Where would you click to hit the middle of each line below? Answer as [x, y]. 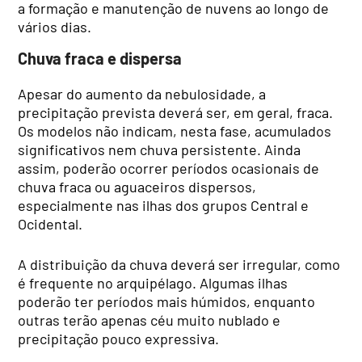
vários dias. [55, 26]
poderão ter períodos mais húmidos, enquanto [167, 301]
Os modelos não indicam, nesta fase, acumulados [175, 130]
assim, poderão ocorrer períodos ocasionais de [169, 168]
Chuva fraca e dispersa [100, 59]
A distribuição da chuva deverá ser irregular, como [179, 264]
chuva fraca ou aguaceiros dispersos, [137, 186]
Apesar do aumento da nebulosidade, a [142, 93]
